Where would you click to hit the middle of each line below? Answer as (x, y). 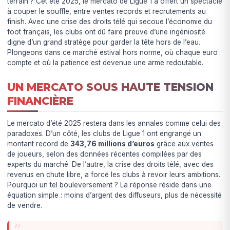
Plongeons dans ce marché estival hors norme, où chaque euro (113, 53)
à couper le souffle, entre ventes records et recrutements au (107, 12)
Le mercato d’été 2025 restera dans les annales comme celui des (114, 123)
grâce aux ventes (184, 143)
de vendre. (25, 205)
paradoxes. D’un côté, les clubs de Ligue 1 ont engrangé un (104, 133)
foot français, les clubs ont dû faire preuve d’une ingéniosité (107, 32)
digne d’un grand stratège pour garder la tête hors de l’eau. (104, 42)
